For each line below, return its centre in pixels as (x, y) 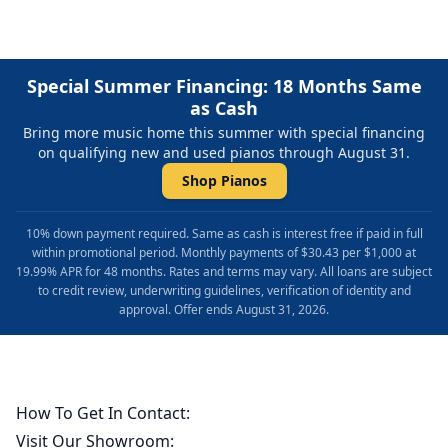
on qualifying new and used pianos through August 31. (224, 153)
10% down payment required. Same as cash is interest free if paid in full (224, 234)
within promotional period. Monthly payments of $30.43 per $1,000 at (224, 253)
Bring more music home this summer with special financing (224, 133)
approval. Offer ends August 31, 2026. (224, 310)
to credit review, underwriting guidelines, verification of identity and (224, 291)
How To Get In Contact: (103, 413)
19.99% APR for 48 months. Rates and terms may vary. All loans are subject (224, 272)
